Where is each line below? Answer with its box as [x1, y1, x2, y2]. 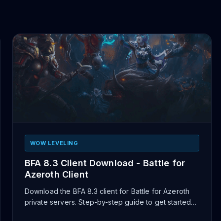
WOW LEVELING [30, 140, 78, 147]
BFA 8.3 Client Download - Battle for [24, 158, 185, 168]
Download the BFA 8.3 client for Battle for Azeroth [24, 187, 190, 195]
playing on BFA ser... [24, 209, 91, 217]
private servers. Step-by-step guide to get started [24, 198, 191, 206]
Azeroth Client [24, 169, 88, 180]
